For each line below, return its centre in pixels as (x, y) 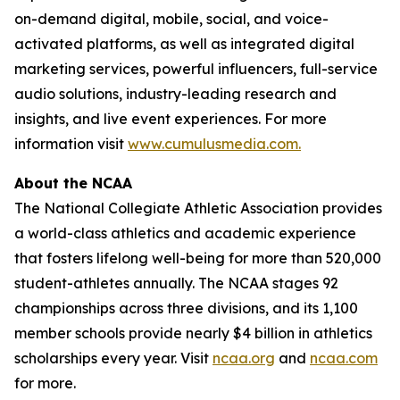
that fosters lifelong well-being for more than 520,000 (198, 258)
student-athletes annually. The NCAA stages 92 (176, 283)
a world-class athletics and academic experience (185, 233)
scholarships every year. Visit (113, 358)
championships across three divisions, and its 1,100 (186, 308)
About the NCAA (73, 183)
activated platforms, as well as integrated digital (184, 44)
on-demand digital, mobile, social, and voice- (171, 19)
